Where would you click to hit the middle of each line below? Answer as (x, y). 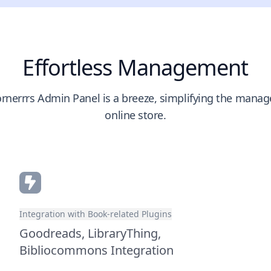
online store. (135, 115)
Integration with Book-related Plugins (96, 214)
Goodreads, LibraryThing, (90, 233)
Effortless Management (135, 67)
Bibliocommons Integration (96, 250)
